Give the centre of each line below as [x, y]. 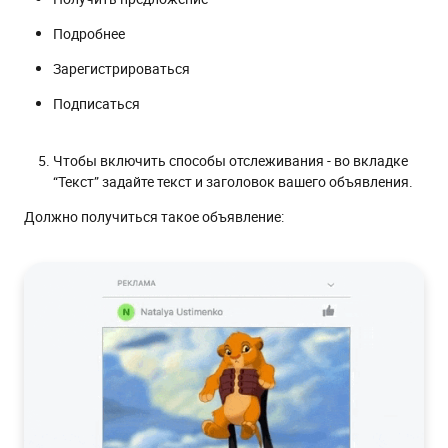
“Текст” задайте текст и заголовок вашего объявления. [233, 181]
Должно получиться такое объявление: [154, 216]
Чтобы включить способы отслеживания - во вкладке [230, 160]
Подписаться [96, 103]
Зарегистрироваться [121, 68]
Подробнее [89, 33]
